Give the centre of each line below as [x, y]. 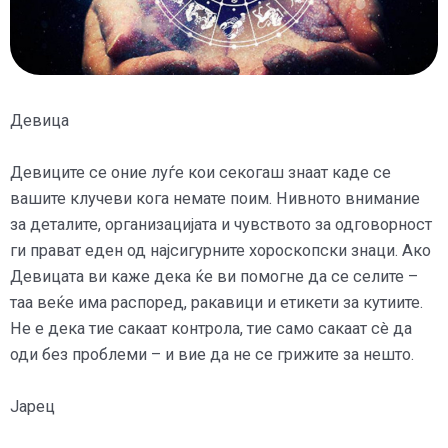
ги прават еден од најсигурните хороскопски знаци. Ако [220, 250]
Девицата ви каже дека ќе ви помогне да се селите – [214, 276]
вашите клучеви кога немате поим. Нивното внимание [215, 198]
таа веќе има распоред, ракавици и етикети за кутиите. [216, 302]
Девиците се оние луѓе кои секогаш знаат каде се [200, 172]
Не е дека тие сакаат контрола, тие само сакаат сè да [211, 328]
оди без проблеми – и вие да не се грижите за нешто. [212, 354]
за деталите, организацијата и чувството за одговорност [221, 224]
